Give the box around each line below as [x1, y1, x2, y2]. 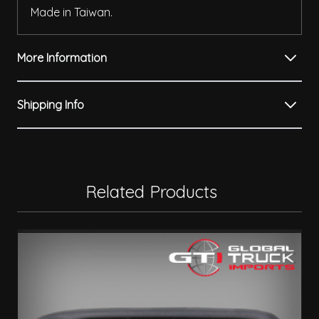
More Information [17, 51, 107, 66]
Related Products [85, 181, 217, 203]
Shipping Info [17, 98, 84, 113]
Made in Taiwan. [31, 5, 113, 20]
